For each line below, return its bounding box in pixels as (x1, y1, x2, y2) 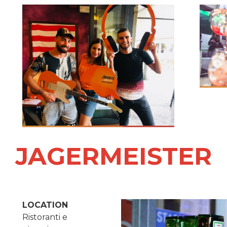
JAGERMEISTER (15, 141, 212, 171)
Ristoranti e (22, 212, 67, 222)
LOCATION (22, 200, 68, 210)
